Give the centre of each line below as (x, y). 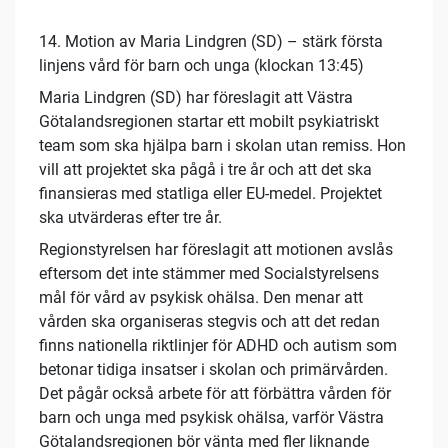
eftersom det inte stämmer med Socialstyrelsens (209, 274)
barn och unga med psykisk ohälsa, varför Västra (211, 418)
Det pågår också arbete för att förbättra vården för (215, 394)
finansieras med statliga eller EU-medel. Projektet (210, 194)
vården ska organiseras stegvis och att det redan (209, 322)
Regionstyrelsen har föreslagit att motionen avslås (216, 250)
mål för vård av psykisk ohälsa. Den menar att (201, 298)
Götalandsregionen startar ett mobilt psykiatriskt (209, 122)
